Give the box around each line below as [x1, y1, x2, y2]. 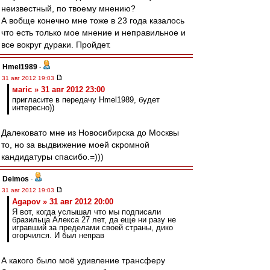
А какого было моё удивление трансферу [1, 256, 165, 265]
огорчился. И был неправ [12, 231, 104, 240]
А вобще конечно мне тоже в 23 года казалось [1, 16, 184, 25]
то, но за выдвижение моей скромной [1, 140, 149, 149]
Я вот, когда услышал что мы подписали [12, 207, 161, 216]
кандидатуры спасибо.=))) [1, 152, 104, 162]
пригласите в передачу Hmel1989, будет [12, 95, 160, 104]
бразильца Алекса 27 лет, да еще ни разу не [12, 215, 176, 224]
